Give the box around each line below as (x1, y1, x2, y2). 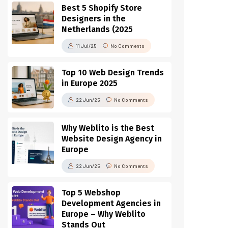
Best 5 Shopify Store (62, 3, 142, 13)
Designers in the (62, 14, 126, 23)
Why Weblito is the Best (62, 123, 154, 133)
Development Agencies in (62, 198, 161, 208)
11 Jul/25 (76, 43, 97, 49)
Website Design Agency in (62, 134, 162, 144)
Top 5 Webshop (62, 188, 121, 197)
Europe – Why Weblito (62, 209, 146, 219)
